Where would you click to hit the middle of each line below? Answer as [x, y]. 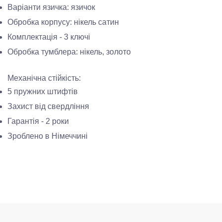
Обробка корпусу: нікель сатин [63, 22]
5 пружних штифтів [43, 91]
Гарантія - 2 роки [38, 121]
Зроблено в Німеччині [48, 136]
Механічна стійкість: [44, 78]
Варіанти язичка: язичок [51, 7]
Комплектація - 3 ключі [49, 37]
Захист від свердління [48, 106]
